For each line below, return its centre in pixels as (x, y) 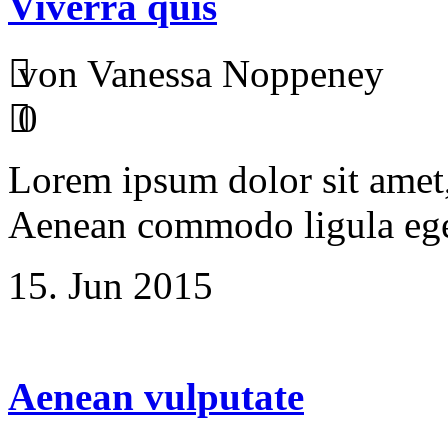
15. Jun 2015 (110, 285)
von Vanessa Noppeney (201, 73)
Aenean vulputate (156, 396)
